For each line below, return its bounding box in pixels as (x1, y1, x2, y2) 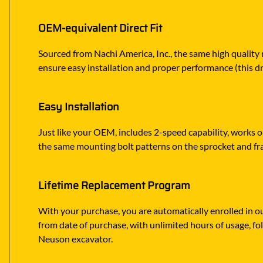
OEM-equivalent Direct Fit (38, 20, 162, 37)
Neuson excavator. (38, 232, 113, 244)
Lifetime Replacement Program (38, 177, 190, 194)
